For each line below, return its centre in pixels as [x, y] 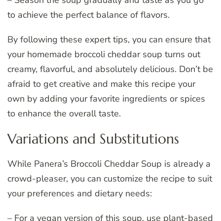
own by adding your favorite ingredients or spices [106, 98]
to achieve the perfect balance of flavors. [89, 15]
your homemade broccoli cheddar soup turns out [104, 54]
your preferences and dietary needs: [80, 193]
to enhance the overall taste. [64, 113]
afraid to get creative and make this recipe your [101, 84]
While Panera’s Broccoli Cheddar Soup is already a [109, 164]
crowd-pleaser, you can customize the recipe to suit [110, 178]
